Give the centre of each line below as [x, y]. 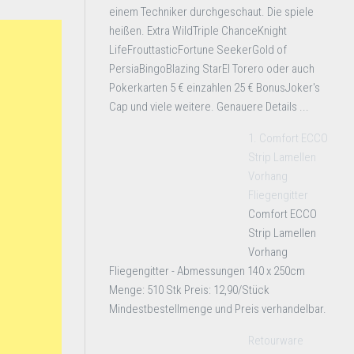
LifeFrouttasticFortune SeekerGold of [198, 50]
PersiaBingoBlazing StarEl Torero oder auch [212, 69]
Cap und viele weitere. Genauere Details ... [209, 107]
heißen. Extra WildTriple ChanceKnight [198, 31]
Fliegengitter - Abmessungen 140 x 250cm [207, 271]
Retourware [276, 341]
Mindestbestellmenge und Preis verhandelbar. [218, 309]
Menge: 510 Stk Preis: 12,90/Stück [189, 290]
